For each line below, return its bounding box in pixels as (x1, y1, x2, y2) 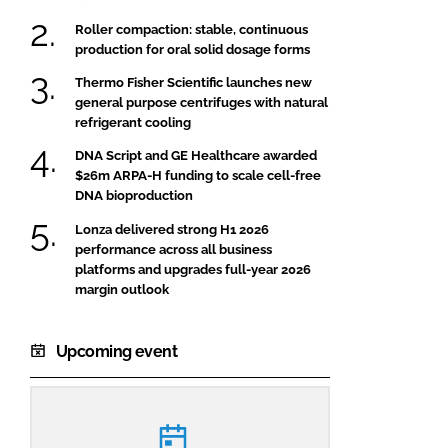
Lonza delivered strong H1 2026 (75, 221, 269, 237)
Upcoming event (56, 341, 178, 361)
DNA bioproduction (75, 188, 193, 204)
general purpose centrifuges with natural (75, 94, 328, 110)
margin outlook (75, 281, 169, 297)
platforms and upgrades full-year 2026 (75, 261, 311, 277)
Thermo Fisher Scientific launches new (75, 74, 312, 90)
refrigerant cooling (75, 114, 191, 130)
